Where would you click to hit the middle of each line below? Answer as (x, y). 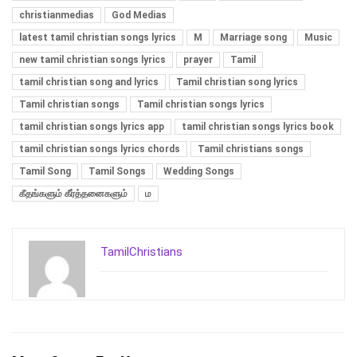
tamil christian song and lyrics (89, 82)
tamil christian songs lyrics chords (100, 149)
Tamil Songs (117, 172)
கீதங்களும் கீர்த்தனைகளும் (73, 194)
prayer (198, 60)
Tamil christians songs (251, 149)
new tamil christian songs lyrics (92, 60)
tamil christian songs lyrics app (92, 127)
